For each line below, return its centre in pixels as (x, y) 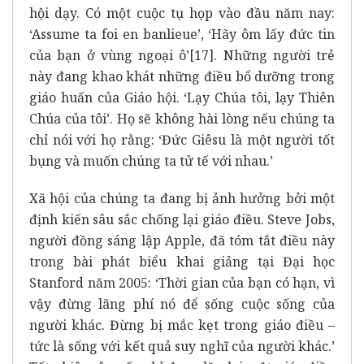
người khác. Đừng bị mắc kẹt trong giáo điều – (182, 325)
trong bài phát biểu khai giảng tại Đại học (182, 261)
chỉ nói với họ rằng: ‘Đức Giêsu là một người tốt (182, 139)
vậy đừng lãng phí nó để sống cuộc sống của (182, 303)
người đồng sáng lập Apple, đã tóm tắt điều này (182, 240)
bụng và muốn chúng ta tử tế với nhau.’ (151, 160)
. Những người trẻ (274, 55)
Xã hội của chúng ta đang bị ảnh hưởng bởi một (182, 198)
